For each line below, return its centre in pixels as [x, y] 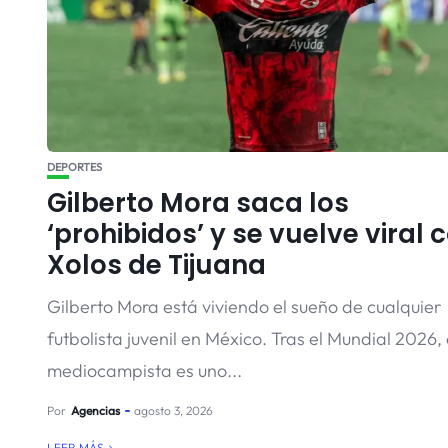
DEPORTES [74, 167]
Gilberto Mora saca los [198, 203]
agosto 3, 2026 [173, 410]
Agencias [95, 410]
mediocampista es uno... [144, 370]
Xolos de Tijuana [156, 265]
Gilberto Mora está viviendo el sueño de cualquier [244, 306]
